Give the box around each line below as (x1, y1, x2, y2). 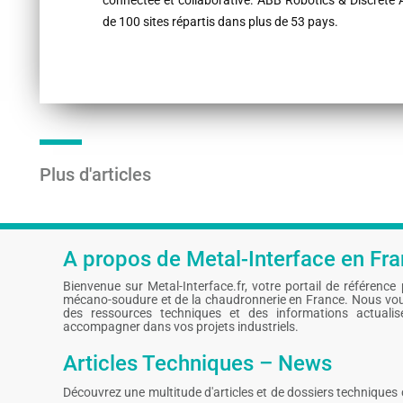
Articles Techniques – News (63, 351, 332, 377)
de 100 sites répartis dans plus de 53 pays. (102, 14, 338, 30)
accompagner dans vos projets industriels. (63, 319, 299, 335)
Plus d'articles (39, 164, 151, 186)
